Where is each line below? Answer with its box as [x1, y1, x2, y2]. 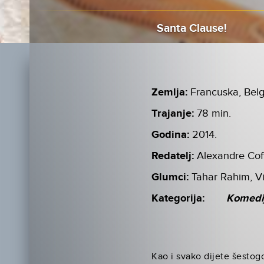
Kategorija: [151, 192, 205, 205]
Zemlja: [151, 85, 188, 99]
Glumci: [151, 170, 189, 184]
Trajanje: [151, 107, 194, 120]
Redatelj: [151, 149, 194, 163]
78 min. [197, 107, 232, 120]
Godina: [151, 128, 190, 141]
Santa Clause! [156, 21, 227, 35]
